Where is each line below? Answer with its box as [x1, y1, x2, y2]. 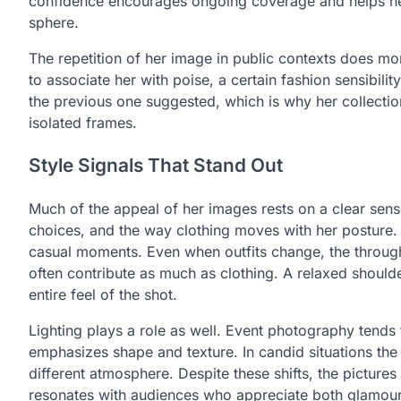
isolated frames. [29, 113, 137, 132]
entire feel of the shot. [29, 286, 177, 304]
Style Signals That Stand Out [29, 154, 283, 177]
